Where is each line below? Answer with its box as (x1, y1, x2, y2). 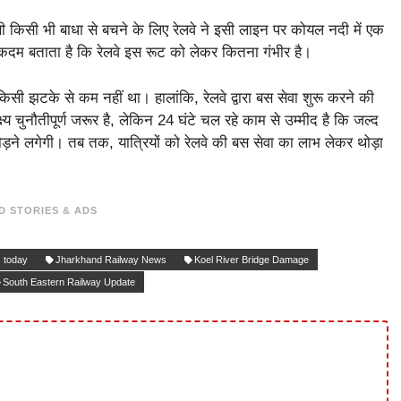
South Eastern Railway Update (3, 277, 135, 287)
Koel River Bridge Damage (194, 254, 309, 265)
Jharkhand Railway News (55, 254, 166, 265)
